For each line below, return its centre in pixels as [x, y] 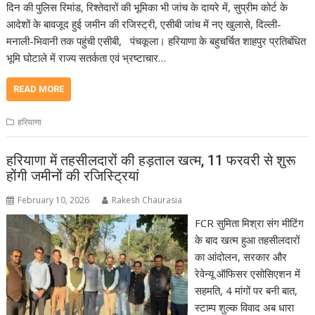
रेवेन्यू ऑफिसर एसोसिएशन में [247, 274]
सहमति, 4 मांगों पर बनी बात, [246, 291]
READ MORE [39, 89]
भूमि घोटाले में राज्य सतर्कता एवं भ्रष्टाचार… [86, 57]
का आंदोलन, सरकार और [240, 257]
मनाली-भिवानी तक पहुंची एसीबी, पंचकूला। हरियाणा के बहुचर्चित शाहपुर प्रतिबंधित [156, 40]
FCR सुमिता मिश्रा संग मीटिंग [249, 223]
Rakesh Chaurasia [147, 200]
